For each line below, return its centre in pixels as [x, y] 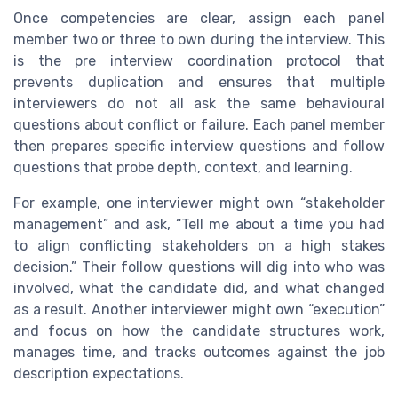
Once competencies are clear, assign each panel [199, 18]
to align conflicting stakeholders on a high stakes [199, 245]
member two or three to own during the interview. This [199, 39]
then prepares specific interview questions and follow [199, 146]
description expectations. [99, 373]
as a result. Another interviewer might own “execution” [199, 309]
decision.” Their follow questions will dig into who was [199, 267]
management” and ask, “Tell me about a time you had [199, 224]
